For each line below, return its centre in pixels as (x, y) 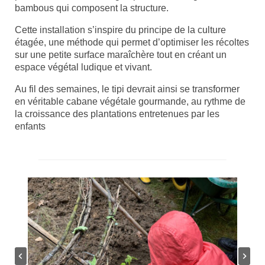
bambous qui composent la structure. (92, 8)
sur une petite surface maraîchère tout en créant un (121, 55)
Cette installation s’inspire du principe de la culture (120, 30)
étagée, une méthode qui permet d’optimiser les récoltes (132, 42)
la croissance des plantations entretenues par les (117, 114)
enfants (30, 126)
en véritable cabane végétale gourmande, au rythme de (130, 101)
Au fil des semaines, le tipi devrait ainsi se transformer (127, 89)
